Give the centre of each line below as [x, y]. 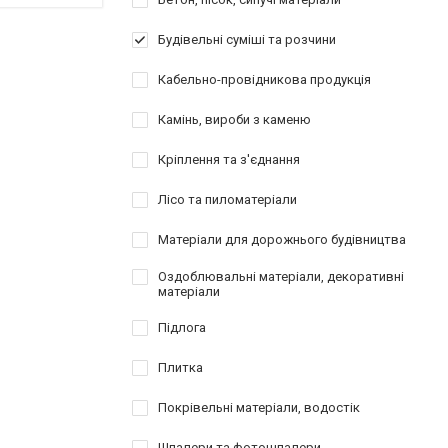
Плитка [180, 367]
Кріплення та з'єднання [229, 159]
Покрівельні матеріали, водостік [259, 407]
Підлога [182, 327]
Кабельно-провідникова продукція [264, 79]
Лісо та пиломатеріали [227, 199]
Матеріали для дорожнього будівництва [282, 239]
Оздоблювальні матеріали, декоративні [281, 276]
